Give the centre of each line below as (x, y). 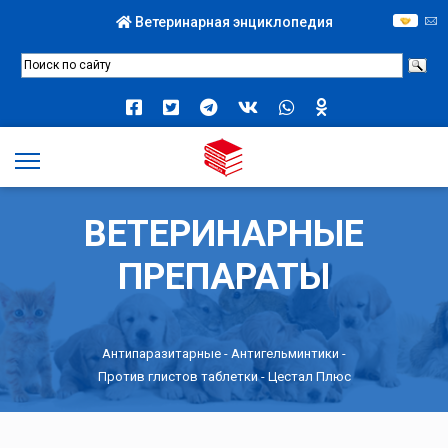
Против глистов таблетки (177, 375)
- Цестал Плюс (304, 375)
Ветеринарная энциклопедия (232, 22)
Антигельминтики (285, 352)
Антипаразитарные (161, 352)
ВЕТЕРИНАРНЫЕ (224, 233)
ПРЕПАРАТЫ (224, 276)
